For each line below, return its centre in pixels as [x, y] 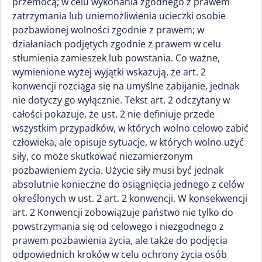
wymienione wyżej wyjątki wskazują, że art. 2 [109, 72]
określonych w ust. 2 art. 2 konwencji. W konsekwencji [130, 198]
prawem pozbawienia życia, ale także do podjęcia [120, 240]
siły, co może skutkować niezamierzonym [103, 156]
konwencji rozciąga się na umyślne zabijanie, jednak [126, 86]
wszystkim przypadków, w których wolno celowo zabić [130, 128]
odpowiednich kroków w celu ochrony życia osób [120, 254]
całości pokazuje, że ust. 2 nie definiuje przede [113, 114]
